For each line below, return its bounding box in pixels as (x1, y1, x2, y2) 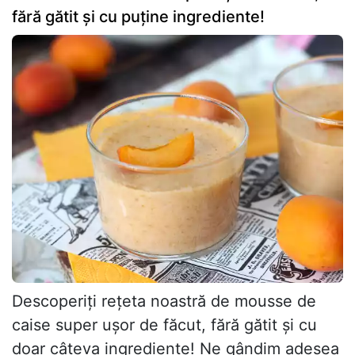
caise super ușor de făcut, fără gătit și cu (12, 315, 317, 335)
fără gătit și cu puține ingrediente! (12, 6, 265, 26)
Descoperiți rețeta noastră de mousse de (12, 292, 316, 311)
